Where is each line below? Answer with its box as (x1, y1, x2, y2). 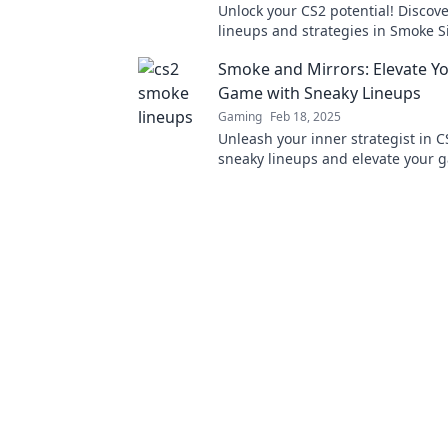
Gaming (218, 108, 262, 125)
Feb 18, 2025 (270, 108, 341, 125)
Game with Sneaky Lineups (218, 82, 421, 104)
